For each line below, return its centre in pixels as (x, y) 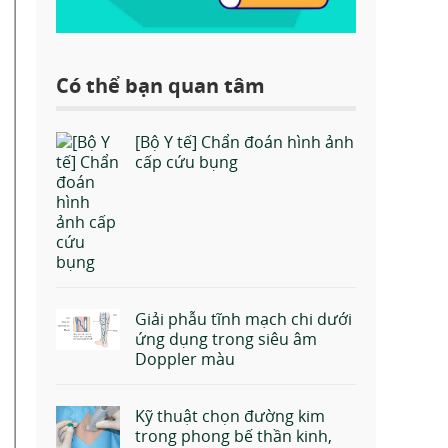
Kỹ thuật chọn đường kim (230, 416)
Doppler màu (185, 359)
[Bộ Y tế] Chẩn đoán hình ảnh (244, 142)
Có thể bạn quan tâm (160, 86)
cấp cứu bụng (186, 162)
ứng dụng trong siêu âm (226, 339)
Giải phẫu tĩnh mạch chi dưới (243, 319)
